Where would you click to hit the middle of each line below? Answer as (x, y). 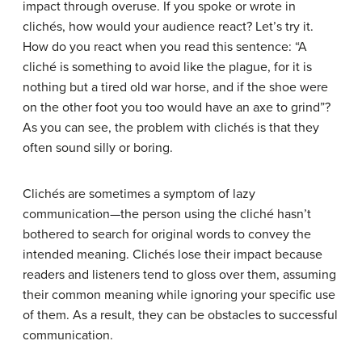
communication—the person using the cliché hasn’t (167, 214)
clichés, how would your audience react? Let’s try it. (168, 27)
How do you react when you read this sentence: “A (165, 47)
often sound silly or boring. (98, 148)
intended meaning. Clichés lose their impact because (173, 255)
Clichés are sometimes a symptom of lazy (139, 194)
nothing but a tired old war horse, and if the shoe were (175, 87)
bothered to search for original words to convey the (167, 234)
